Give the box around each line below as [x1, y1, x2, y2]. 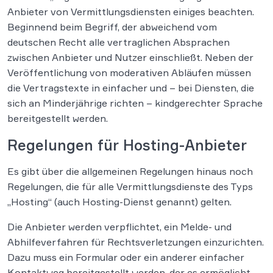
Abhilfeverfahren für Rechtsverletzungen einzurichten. [7, 236, 264, 249]
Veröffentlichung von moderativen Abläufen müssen [7, 66, 251, 79]
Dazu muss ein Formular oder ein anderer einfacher [7, 251, 244, 264]
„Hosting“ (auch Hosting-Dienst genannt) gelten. [7, 196, 232, 208]
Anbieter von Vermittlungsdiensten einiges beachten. [7, 5, 254, 18]
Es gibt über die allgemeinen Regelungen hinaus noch [7, 165, 253, 178]
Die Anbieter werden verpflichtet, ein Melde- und [7, 221, 232, 233]
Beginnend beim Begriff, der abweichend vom [7, 21, 217, 34]
